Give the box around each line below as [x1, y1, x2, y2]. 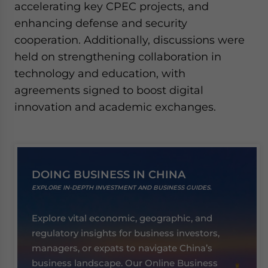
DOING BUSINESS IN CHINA [32, 168, 185, 181]
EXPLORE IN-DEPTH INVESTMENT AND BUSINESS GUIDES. [32, 184, 211, 191]
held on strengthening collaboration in [14, 50, 221, 63]
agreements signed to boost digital [14, 84, 203, 96]
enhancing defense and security [14, 17, 187, 29]
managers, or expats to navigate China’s [32, 242, 212, 254]
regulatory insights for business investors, [32, 227, 220, 239]
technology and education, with [14, 67, 185, 80]
